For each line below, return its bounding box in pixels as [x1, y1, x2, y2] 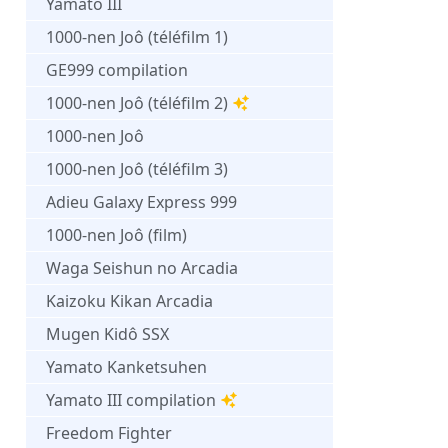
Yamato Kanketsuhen [46, 355, 207, 378]
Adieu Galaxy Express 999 [46, 190, 237, 213]
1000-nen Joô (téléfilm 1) [46, 25, 228, 48]
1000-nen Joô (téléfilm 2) [46, 91, 228, 114]
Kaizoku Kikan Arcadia [46, 289, 213, 312]
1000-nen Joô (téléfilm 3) [46, 157, 228, 180]
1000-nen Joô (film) [46, 223, 187, 246]
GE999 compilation [46, 58, 188, 81]
